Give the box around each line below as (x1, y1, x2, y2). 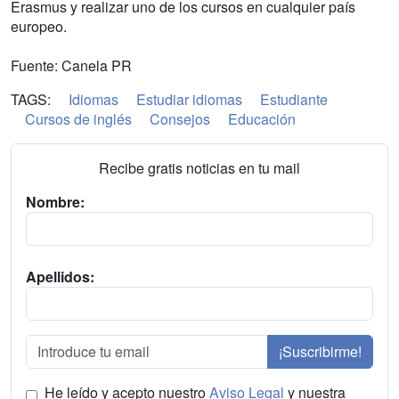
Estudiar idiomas (136, 89, 242, 110)
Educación (228, 109, 296, 130)
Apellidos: (26, 266, 94, 288)
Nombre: (26, 191, 85, 213)
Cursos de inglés (25, 109, 132, 130)
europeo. (11, 16, 67, 37)
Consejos (150, 109, 210, 130)
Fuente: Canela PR (11, 55, 132, 77)
